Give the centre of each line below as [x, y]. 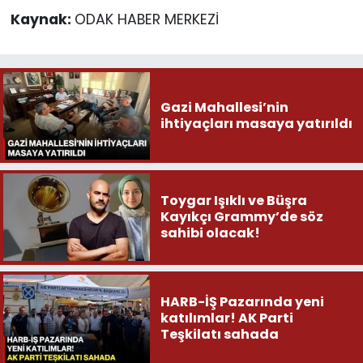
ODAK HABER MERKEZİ [146, 19]
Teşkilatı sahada [219, 335]
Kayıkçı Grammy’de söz [241, 217]
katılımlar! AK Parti [199, 318]
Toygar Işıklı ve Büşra [233, 201]
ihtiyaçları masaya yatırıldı [256, 123]
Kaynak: [42, 19]
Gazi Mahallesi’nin [224, 107]
